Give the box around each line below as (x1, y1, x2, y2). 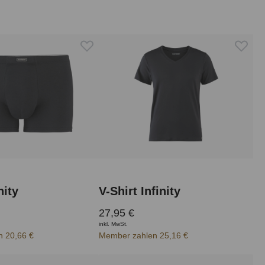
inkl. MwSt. (99, 220, 128, 227)
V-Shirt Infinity (99, 184, 181, 198)
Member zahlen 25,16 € (99, 230, 189, 240)
